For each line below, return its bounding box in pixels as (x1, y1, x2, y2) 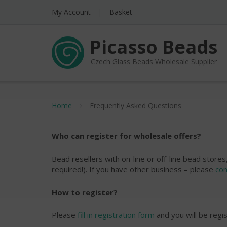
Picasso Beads (90, 34, 217, 59)
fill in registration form (78, 210, 155, 220)
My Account (52, 7, 91, 17)
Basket (109, 7, 132, 17)
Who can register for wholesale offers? (52, 131, 201, 141)
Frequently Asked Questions (90, 101, 181, 110)
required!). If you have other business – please (52, 164, 215, 174)
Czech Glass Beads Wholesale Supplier (91, 56, 217, 66)
